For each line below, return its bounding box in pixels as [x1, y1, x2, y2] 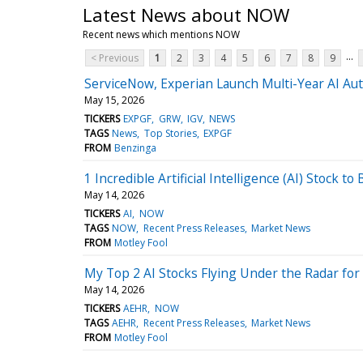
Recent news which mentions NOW [83, 27, 240, 41]
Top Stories [143, 126, 197, 140]
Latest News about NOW [83, 2, 289, 27]
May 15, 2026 [84, 92, 144, 107]
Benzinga [114, 140, 157, 155]
